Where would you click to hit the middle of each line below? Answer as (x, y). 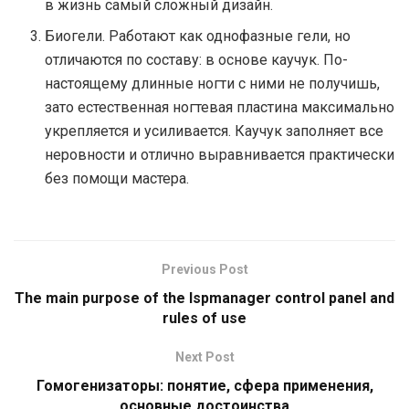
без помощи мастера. (117, 178)
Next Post (204, 357)
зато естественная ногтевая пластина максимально (220, 107)
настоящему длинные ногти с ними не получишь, (213, 83)
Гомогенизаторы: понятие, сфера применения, (204, 385)
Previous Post (204, 269)
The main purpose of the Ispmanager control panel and (204, 298)
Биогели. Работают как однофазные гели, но (198, 36)
